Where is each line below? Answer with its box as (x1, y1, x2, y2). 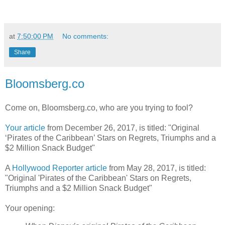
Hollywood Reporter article (12, 163, 107, 172)
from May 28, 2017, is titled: (107, 163, 206, 172)
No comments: (62, 32, 109, 41)
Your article (5, 123, 45, 132)
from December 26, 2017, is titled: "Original (45, 123, 199, 132)
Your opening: (5, 203, 55, 212)
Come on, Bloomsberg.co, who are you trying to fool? (5, 103, 193, 112)
